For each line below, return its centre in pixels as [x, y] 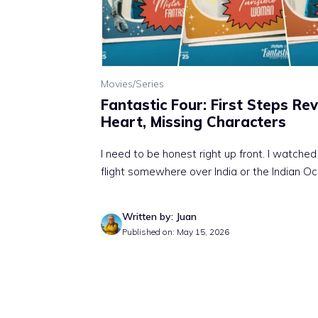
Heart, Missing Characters [193, 122]
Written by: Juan [159, 217]
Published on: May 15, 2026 [176, 232]
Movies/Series [132, 84]
